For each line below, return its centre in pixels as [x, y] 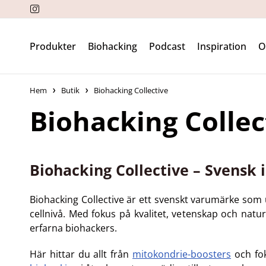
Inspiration [222, 46]
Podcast [167, 46]
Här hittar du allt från [81, 254]
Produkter [53, 46]
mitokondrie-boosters [182, 254]
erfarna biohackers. [73, 228]
